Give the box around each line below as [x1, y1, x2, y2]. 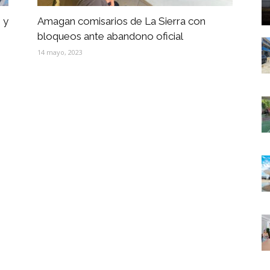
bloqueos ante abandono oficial [37, 30, 183, 42]
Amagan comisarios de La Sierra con [37, 15, 206, 27]
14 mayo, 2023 [37, 48, 83, 57]
